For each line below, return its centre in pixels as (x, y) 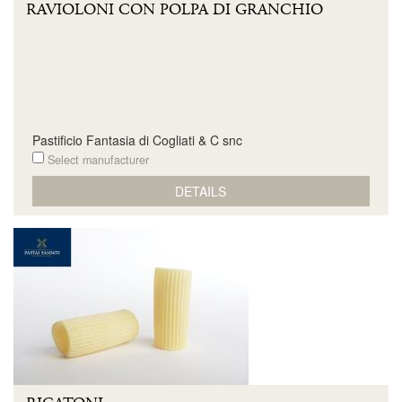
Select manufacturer (96, 160)
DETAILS (201, 191)
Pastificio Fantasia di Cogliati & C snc (137, 140)
